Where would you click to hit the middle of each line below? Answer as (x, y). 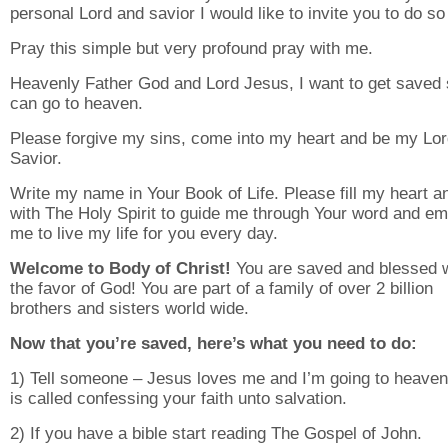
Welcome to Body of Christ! (120, 268)
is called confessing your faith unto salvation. (178, 398)
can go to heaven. (76, 103)
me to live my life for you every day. (144, 233)
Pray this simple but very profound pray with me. (191, 48)
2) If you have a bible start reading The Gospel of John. (216, 433)
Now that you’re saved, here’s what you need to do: (213, 343)
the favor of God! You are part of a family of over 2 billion (221, 288)
